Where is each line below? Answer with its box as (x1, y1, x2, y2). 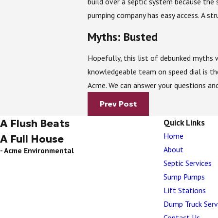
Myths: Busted (88, 29, 158, 44)
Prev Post (100, 99, 137, 109)
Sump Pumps (163, 172, 205, 182)
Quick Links (163, 117, 205, 128)
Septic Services (163, 158, 212, 168)
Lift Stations (163, 185, 206, 196)
